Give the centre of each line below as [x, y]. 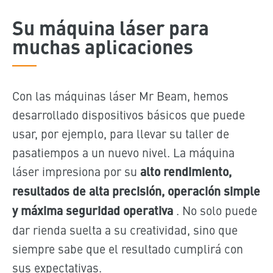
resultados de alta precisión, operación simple [136, 190]
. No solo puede [215, 210]
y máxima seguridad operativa [92, 210]
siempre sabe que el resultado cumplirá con [127, 248]
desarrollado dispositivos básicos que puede [128, 114]
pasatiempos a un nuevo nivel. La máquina [123, 152]
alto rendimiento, [186, 171]
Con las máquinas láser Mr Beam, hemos [120, 95]
